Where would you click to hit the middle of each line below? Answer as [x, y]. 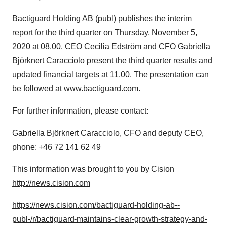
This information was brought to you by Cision [93, 169]
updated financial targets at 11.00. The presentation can [110, 75]
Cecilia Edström [113, 46]
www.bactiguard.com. [102, 89]
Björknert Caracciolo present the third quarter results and [112, 61]
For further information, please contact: [80, 111]
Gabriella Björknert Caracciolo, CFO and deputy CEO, [108, 133]
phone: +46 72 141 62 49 [57, 147]
